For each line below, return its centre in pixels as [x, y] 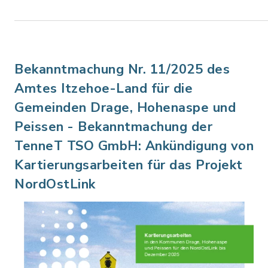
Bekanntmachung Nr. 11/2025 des [122, 69]
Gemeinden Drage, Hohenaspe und [125, 107]
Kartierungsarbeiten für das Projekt [129, 165]
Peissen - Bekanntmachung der [113, 127]
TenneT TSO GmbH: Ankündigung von [134, 146]
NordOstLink [55, 184]
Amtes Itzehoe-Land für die [103, 88]
